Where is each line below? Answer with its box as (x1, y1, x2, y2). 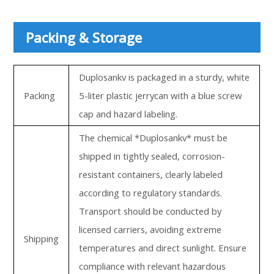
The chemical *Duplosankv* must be (79, 131, 228, 144)
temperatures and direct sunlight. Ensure (79, 242, 247, 254)
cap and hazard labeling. (79, 108, 178, 120)
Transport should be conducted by (79, 205, 222, 217)
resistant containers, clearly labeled (79, 168, 223, 180)
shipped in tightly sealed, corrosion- (79, 150, 226, 162)
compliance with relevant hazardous (79, 260, 226, 272)
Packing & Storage (26, 28, 143, 46)
